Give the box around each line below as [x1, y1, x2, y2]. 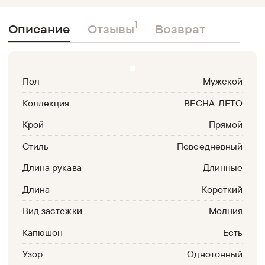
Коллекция [22, 96, 70, 109]
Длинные [202, 161, 243, 174]
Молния [208, 205, 243, 217]
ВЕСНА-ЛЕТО [184, 96, 243, 109]
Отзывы [87, 21, 134, 36]
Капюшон [22, 226, 63, 238]
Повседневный [177, 140, 243, 152]
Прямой [208, 118, 243, 131]
